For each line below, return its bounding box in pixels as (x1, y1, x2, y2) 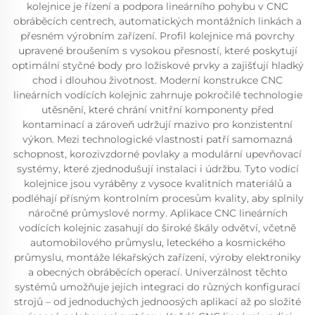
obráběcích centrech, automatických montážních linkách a (13, 15, 302, 27)
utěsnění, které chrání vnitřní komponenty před (41, 103, 274, 116)
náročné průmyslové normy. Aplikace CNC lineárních (27, 207, 288, 219)
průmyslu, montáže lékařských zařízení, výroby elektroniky (14, 251, 301, 264)
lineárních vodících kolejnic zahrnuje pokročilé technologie (13, 89, 302, 101)
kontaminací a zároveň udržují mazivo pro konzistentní (22, 118, 292, 131)
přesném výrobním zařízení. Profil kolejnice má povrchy (20, 30, 295, 42)
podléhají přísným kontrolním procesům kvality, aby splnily (11, 192, 304, 205)
